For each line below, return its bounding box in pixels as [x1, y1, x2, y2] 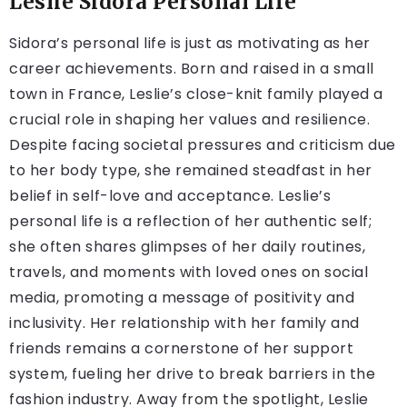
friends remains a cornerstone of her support [9, 338, 353, 360]
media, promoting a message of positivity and [9, 287, 354, 309]
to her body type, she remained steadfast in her [9, 160, 372, 182]
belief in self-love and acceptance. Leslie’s [9, 185, 331, 207]
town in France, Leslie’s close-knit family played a [9, 84, 383, 105]
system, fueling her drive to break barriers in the [9, 363, 375, 385]
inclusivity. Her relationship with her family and [9, 313, 360, 334]
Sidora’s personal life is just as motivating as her [9, 33, 371, 55]
